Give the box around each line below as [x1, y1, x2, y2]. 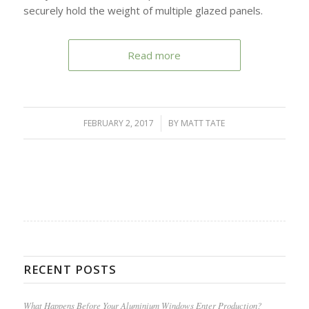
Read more [128, 48, 181, 63]
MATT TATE [181, 117, 226, 130]
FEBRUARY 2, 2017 [83, 117, 154, 130]
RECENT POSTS [23, 261, 117, 278]
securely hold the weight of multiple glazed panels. [23, 3, 263, 18]
